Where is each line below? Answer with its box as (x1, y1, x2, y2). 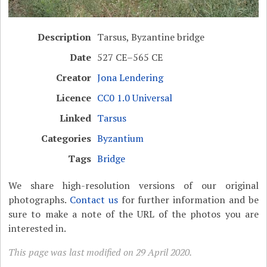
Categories (41, 132, 92, 145)
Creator (56, 71, 92, 85)
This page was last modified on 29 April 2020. (8, 246, 193, 259)
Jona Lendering (97, 71, 164, 85)
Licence (56, 91, 92, 105)
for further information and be (117, 193, 259, 207)
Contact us (70, 193, 118, 207)
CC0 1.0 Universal (97, 91, 173, 105)
